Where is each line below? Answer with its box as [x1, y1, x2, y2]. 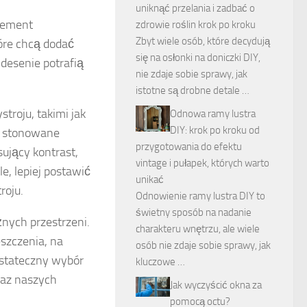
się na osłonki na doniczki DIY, [136, 51, 260, 64]
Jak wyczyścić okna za [170, 279, 262, 291]
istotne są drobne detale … [136, 84, 249, 97]
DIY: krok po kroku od [170, 124, 260, 136]
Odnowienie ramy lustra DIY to [136, 190, 265, 202]
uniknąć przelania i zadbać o [136, 2, 255, 14]
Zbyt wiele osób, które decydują [136, 35, 270, 47]
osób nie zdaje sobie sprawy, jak [136, 239, 271, 251]
